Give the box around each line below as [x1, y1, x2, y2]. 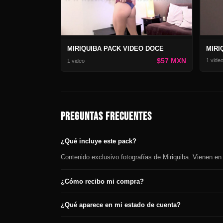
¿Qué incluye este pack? [61, 137, 136, 145]
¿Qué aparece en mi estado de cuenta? [61, 201, 181, 209]
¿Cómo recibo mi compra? [61, 177, 144, 185]
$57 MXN [156, 57, 186, 65]
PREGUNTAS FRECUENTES [61, 110, 152, 124]
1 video [67, 57, 85, 64]
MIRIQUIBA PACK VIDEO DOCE [67, 45, 164, 53]
